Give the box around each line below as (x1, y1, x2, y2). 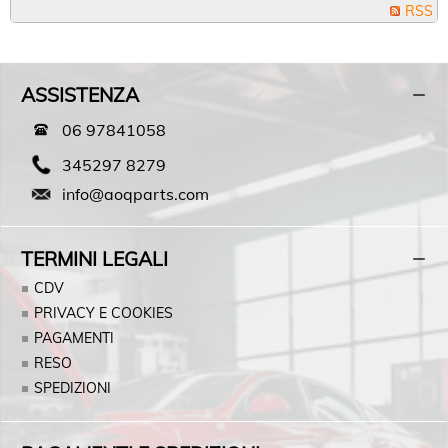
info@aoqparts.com (61, 184, 209, 204)
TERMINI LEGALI (21, 247, 168, 271)
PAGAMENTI (34, 329, 114, 347)
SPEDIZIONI (34, 379, 111, 397)
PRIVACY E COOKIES (34, 304, 173, 322)
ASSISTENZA (21, 83, 139, 107)
